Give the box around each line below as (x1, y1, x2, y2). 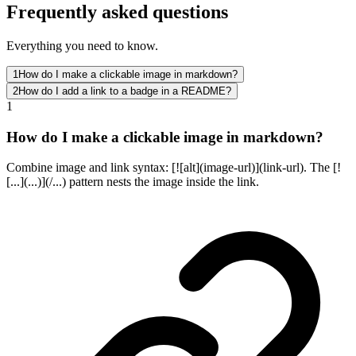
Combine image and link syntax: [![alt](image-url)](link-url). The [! (6, 161, 341, 175)
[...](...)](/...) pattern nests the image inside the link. (6, 175, 259, 189)
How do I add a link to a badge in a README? (18, 84, 231, 97)
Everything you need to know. (6, 38, 158, 52)
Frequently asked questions (6, 2, 228, 23)
